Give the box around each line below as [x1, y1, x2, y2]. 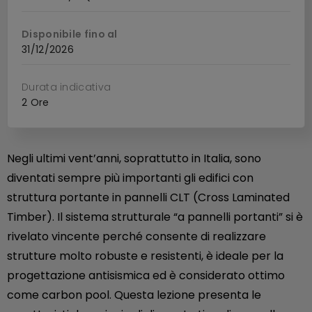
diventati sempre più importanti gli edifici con [7, 170, 253, 187]
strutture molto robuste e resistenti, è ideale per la [7, 248, 283, 265]
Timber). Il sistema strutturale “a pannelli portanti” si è [7, 209, 303, 226]
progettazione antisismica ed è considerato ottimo [7, 267, 285, 284]
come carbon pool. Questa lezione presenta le [7, 287, 261, 304]
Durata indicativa [22, 80, 111, 95]
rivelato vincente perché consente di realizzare [7, 228, 266, 245]
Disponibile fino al [22, 27, 118, 42]
